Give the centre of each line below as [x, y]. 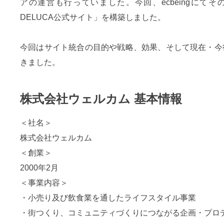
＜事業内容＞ [44, 183]
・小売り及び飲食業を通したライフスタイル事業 [108, 198]
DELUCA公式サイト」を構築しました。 [93, 17]
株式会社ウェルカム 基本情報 [101, 99]
